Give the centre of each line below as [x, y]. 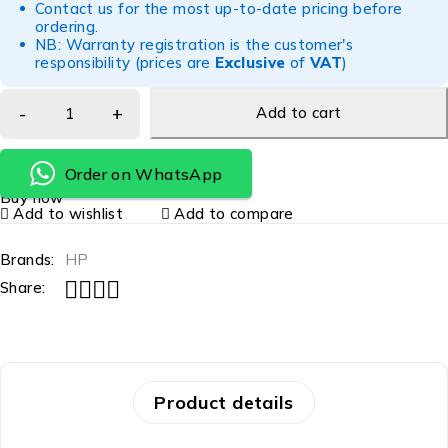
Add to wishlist [68, 213]
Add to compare [234, 213]
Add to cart [299, 112]
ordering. [67, 26]
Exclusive [250, 62]
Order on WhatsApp [144, 173]
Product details [224, 402]
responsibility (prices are [125, 62]
